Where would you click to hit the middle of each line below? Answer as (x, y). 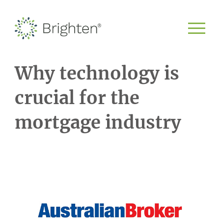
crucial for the (77, 98)
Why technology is (97, 73)
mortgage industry (98, 123)
